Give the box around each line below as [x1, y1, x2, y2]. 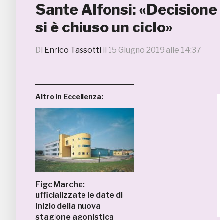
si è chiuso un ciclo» [35, 18, 173, 36]
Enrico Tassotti [44, 45, 101, 55]
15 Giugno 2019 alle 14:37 [108, 45, 201, 55]
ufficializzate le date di [35, 191, 123, 200]
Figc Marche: [35, 180, 85, 189]
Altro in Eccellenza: [35, 92, 103, 101]
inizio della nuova [35, 201, 101, 211]
